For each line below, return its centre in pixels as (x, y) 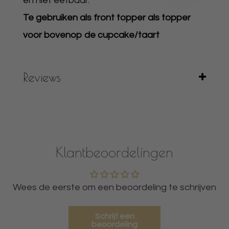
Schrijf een (114, 216)
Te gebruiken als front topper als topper (107, 18)
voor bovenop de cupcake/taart (91, 35)
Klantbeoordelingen (114, 153)
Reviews (42, 77)
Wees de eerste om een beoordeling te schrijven (114, 188)
